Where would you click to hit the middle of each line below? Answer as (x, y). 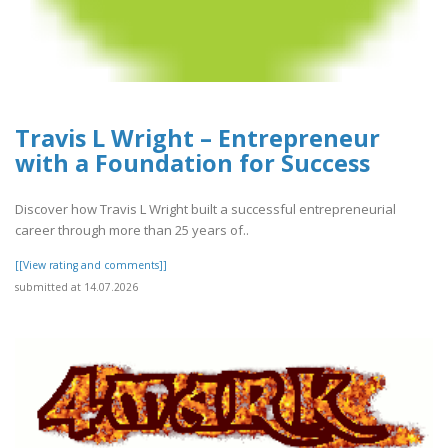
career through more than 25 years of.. (132, 230)
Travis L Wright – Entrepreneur (197, 137)
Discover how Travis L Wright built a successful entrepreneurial (205, 209)
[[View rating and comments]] (91, 265)
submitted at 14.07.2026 (76, 287)
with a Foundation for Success (192, 162)
